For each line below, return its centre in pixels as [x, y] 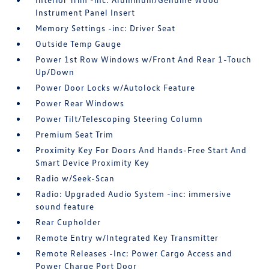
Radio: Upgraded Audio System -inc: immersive [134, 194]
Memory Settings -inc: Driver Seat [106, 28]
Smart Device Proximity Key [93, 163]
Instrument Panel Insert [86, 13]
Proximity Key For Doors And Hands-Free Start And [141, 150]
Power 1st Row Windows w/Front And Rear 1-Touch [144, 59]
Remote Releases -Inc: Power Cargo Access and [134, 253]
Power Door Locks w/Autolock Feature [116, 88]
